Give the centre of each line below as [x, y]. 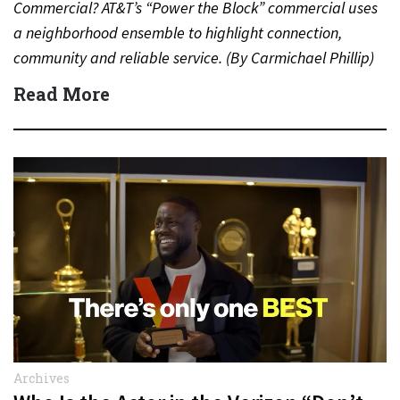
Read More [62, 94]
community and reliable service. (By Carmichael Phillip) [194, 58]
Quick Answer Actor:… [86, 83]
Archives [42, 378]
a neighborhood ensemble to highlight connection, [178, 33]
